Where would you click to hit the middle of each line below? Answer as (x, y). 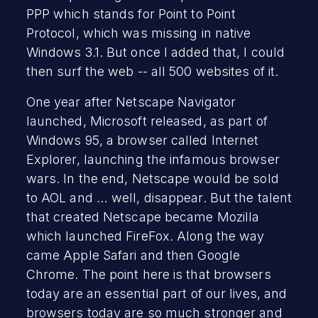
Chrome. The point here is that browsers (148, 274)
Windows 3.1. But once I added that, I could (155, 52)
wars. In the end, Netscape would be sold (152, 178)
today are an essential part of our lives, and (157, 293)
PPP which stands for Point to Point (131, 13)
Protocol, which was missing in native (138, 33)
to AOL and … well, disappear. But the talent (159, 197)
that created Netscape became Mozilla (143, 216)
